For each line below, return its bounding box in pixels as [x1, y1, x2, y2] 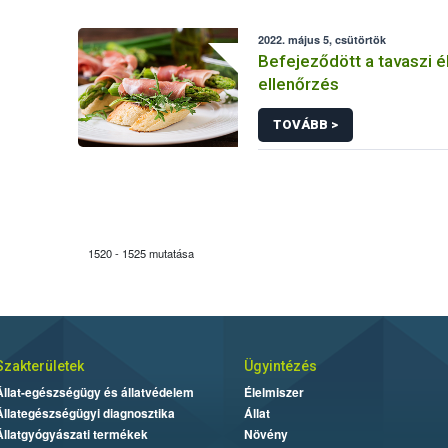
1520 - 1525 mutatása [88, 245, 195, 261]
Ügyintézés [244, 358, 317, 374]
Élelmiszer [244, 383, 304, 401]
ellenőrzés [258, 74, 340, 94]
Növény [244, 425, 288, 443]
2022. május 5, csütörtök [258, 32, 387, 47]
